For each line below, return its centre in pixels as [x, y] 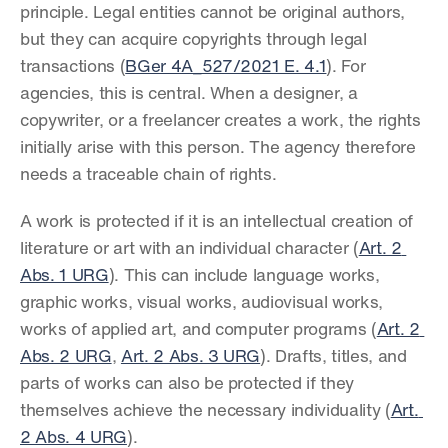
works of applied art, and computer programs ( [198, 330]
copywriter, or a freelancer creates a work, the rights [220, 121]
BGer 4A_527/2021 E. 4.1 [226, 67]
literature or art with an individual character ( [189, 249]
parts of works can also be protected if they [187, 384]
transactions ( [73, 67]
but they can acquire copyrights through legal [193, 40]
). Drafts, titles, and [333, 357]
